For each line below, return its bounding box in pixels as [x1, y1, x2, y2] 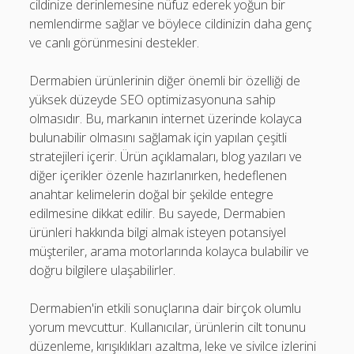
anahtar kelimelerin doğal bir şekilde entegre [29, 186, 274, 203]
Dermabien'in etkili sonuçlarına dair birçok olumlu [29, 299, 302, 317]
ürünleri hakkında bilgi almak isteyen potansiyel [29, 224, 287, 241]
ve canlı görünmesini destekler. [29, 34, 200, 51]
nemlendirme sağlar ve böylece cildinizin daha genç [29, 15, 313, 32]
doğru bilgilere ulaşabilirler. [29, 262, 176, 279]
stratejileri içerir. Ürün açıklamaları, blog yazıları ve [29, 148, 303, 165]
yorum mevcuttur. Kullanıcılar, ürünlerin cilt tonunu [29, 318, 307, 336]
